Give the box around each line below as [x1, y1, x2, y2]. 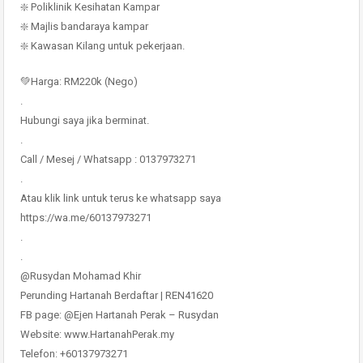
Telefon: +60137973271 [20, 348, 128, 360]
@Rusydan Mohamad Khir [20, 270, 141, 282]
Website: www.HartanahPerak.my [20, 328, 174, 340]
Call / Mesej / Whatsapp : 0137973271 [20, 153, 196, 165]
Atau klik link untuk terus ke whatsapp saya [20, 192, 221, 204]
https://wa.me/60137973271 [20, 211, 152, 224]
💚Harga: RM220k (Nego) [20, 75, 138, 88]
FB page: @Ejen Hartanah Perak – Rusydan [20, 309, 219, 321]
